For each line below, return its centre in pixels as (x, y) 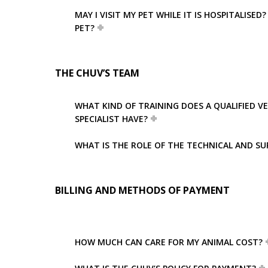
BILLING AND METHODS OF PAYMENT (142, 190)
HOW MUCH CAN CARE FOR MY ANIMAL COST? (169, 242)
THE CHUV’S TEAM (97, 73)
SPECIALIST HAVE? (111, 118)
